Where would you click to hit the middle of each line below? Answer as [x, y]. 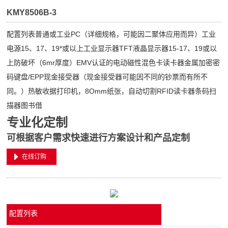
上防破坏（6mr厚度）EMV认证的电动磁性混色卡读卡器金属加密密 [113, 63]
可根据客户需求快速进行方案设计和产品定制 [98, 138]
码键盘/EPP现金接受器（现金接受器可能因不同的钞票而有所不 [107, 77]
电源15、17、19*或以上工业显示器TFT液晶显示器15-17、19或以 [112, 48]
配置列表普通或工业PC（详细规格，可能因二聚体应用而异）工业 [111, 34]
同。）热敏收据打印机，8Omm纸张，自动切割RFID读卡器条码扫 [112, 91]
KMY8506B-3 [32, 12]
